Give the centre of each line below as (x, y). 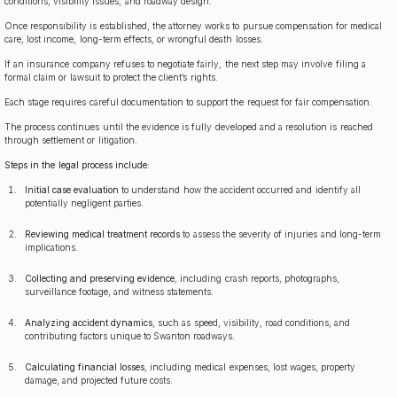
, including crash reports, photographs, (257, 279)
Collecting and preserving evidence (100, 279)
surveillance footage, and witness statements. (119, 292)
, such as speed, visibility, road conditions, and (251, 323)
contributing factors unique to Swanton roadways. (130, 336)
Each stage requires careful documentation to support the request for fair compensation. (189, 102)
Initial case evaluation (71, 190)
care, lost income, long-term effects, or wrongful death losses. (134, 39)
